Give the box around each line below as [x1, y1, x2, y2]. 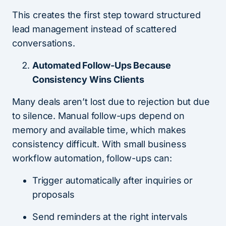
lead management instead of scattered [12, 24, 177, 35]
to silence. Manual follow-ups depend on [12, 110, 185, 122]
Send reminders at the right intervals [32, 211, 188, 222]
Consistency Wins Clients [32, 74, 144, 85]
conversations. [12, 38, 75, 49]
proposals [32, 189, 75, 200]
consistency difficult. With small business [12, 139, 187, 150]
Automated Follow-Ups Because [32, 60, 171, 71]
